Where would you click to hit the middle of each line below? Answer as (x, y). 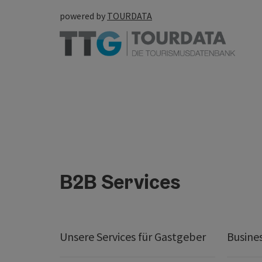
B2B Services (120, 182)
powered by (83, 16)
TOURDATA (130, 16)
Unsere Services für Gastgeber (133, 237)
